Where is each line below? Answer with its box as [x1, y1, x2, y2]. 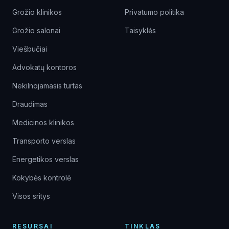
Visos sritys [12, 192, 50, 200]
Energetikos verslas [12, 155, 79, 164]
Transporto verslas [12, 136, 76, 145]
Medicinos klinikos [12, 118, 74, 127]
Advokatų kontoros [12, 63, 77, 72]
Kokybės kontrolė [12, 173, 71, 182]
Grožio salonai [12, 26, 60, 35]
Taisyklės [125, 26, 156, 35]
